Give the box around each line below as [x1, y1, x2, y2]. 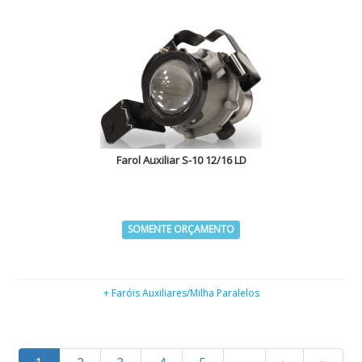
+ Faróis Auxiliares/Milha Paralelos [103, 286, 259, 300]
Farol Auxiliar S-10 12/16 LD [116, 153, 246, 167]
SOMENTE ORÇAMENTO [128, 222, 234, 236]
